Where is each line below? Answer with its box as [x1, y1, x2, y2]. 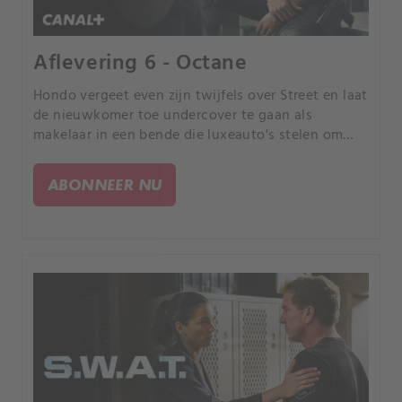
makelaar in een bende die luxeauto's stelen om [33, 124, 344, 148]
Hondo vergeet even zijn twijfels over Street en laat [33, 84, 368, 109]
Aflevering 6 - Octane [33, 47, 248, 82]
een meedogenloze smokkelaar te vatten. [33, 144, 301, 168]
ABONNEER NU [48, 175, 162, 195]
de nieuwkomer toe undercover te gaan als [33, 104, 312, 128]
